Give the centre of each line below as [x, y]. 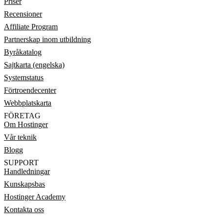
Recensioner [23, 14]
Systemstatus [24, 77]
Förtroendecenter [30, 90]
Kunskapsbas [24, 184]
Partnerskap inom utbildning [47, 39]
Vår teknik [20, 137]
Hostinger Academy [35, 197]
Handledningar [27, 171]
